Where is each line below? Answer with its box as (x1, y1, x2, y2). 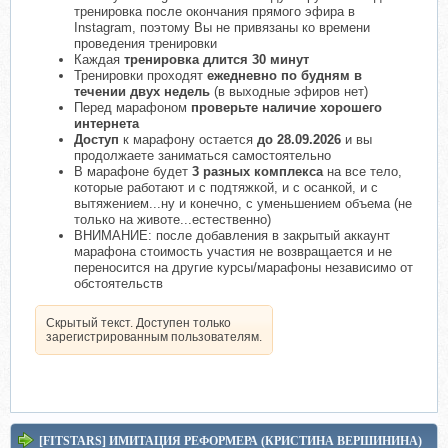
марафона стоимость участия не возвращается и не (74, 243, 392, 259)
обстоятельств (74, 275, 163, 291)
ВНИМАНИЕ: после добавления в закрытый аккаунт (74, 227, 390, 243)
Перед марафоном (74, 99, 187, 115)
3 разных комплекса (192, 163, 323, 179)
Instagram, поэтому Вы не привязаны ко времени (74, 19, 370, 35)
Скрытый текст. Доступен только (46, 315, 231, 330)
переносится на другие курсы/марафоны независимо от (74, 259, 413, 275)
